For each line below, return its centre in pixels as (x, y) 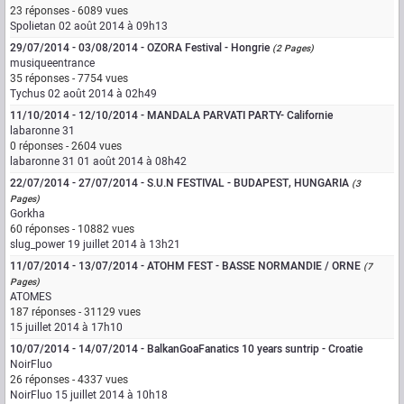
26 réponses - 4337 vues (69, 380)
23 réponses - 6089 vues (69, 11)
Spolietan (33, 26)
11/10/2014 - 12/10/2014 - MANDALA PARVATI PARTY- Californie (171, 115)
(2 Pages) (293, 48)
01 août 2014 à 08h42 (132, 161)
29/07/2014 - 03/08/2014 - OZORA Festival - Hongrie (140, 48)
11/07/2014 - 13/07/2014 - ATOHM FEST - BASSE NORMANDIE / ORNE (185, 266)
